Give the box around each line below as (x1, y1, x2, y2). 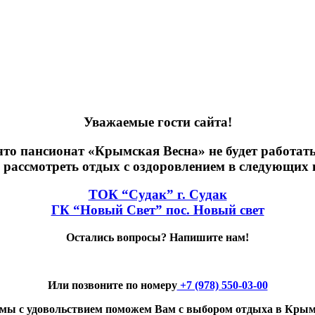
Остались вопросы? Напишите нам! (66, 231, 249, 243)
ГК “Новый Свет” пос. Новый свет (51, 202, 264, 218)
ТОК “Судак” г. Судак (88, 187, 227, 202)
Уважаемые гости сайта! (83, 114, 232, 129)
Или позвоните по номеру (47, 278, 177, 291)
